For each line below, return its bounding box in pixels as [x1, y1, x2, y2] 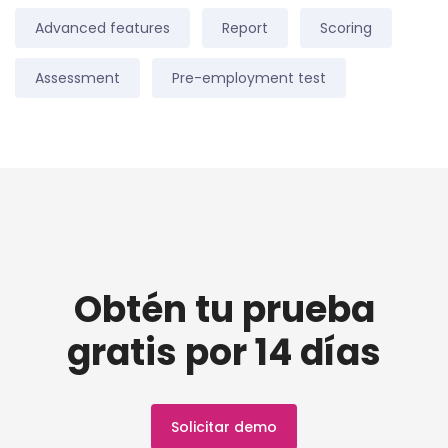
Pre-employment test [172, 68, 326, 89]
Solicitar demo [171, 417, 277, 438]
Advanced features [35, 18, 170, 39]
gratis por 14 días [67, 327, 381, 379]
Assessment [35, 68, 120, 89]
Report [222, 18, 268, 39]
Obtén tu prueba [73, 284, 375, 336]
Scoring [320, 18, 372, 39]
